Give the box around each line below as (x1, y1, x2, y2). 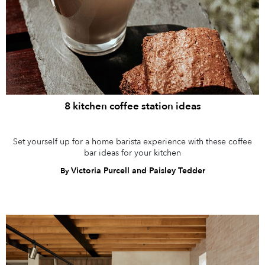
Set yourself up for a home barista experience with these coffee (13, 135, 252, 147)
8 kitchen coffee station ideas (64, 99, 201, 113)
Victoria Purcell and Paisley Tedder (70, 164, 205, 176)
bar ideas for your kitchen (84, 147, 181, 159)
